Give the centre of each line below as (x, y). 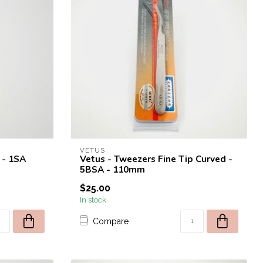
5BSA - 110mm (112, 169)
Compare (111, 221)
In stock (93, 200)
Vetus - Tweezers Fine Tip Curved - (156, 159)
